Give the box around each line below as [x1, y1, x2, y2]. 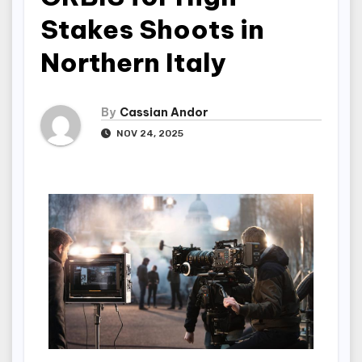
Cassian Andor [120, 105, 208, 120]
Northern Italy [40, 46, 226, 78]
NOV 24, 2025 [114, 128, 183, 140]
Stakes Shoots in [40, 13, 264, 45]
